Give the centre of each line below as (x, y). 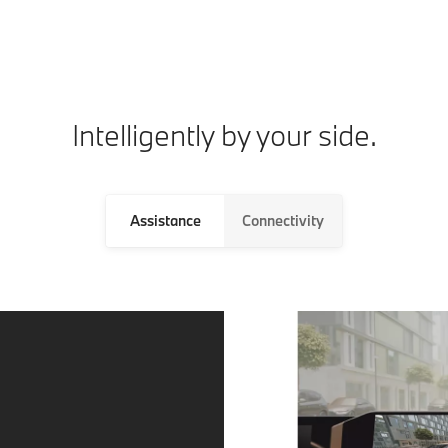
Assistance (165, 220)
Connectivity (283, 220)
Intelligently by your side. (224, 134)
